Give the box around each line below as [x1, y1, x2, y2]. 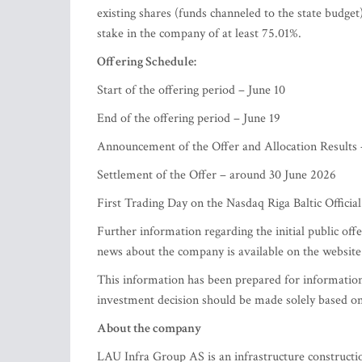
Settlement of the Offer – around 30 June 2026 [96, 166, 339, 183]
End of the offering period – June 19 [96, 110, 284, 127]
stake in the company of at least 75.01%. [96, 25, 305, 42]
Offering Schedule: [96, 53, 196, 70]
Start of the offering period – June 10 [96, 82, 288, 99]
